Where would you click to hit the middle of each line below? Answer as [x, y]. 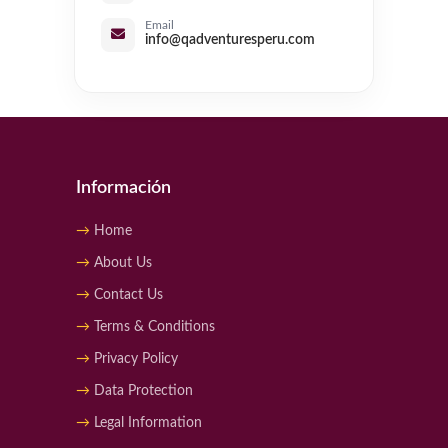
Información [123, 188]
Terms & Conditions [154, 327]
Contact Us [128, 295]
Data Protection [143, 391]
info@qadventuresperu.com [230, 40]
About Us [123, 263]
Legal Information [148, 423]
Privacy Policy [136, 359]
